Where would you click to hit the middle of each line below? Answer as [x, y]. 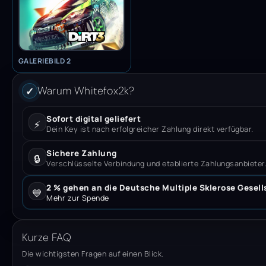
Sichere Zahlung [82, 153]
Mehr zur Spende [78, 198]
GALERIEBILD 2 [45, 61]
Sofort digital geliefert [94, 118]
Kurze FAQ [47, 237]
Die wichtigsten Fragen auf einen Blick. [93, 254]
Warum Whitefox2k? [86, 91]
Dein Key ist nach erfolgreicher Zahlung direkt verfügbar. [150, 129]
